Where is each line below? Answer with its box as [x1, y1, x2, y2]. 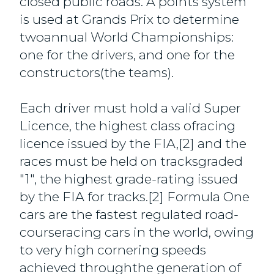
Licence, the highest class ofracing [20, 118, 236, 133]
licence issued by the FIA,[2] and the [20, 136, 247, 151]
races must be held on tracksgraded [20, 154, 243, 169]
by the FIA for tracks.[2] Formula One [20, 189, 250, 204]
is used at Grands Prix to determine [20, 12, 240, 27]
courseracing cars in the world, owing [20, 224, 254, 240]
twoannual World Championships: [20, 29, 234, 45]
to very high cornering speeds [20, 242, 207, 257]
